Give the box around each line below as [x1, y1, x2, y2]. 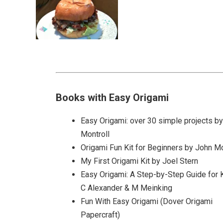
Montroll [81, 129, 110, 139]
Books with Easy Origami [56, 91, 169, 104]
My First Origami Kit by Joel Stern [81, 156, 198, 166]
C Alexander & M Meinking [81, 183, 172, 193]
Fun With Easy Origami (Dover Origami [81, 196, 213, 206]
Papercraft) [81, 210, 120, 220]
